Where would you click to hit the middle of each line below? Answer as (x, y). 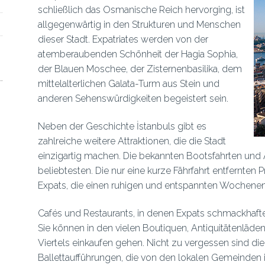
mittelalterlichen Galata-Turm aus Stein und (128, 84)
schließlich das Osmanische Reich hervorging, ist (141, 10)
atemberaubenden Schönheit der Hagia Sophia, (138, 54)
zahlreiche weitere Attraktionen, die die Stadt (132, 141)
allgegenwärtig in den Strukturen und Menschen (139, 25)
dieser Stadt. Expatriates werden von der (123, 39)
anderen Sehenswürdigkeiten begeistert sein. (133, 98)
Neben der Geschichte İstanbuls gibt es (122, 126)
